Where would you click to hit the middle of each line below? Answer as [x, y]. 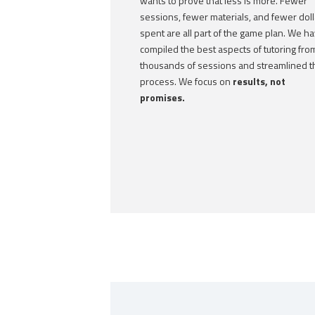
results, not [259, 82]
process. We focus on [186, 82]
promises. [162, 98]
